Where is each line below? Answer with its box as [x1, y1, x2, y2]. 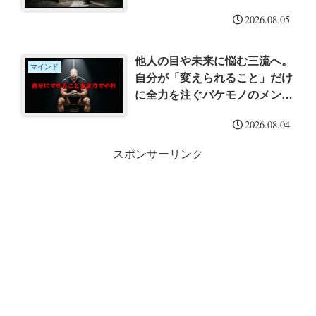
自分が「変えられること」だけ [135, 71, 293, 84]
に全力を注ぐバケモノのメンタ [135, 88, 293, 101]
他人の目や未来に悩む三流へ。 [135, 54, 293, 67]
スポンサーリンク [113, 147, 203, 160]
